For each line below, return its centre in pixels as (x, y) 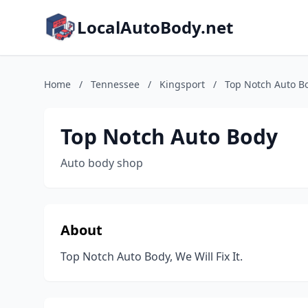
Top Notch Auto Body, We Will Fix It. (152, 256)
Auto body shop (102, 163)
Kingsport (182, 84)
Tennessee (115, 84)
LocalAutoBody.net (155, 27)
